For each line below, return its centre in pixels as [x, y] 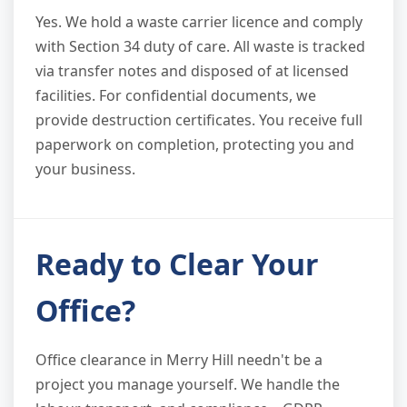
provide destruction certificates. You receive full [199, 119]
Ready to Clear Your [177, 263]
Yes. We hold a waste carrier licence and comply [199, 21]
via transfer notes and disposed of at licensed [192, 70]
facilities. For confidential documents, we [176, 95]
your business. [85, 169]
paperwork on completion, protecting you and [195, 144]
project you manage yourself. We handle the [188, 384]
